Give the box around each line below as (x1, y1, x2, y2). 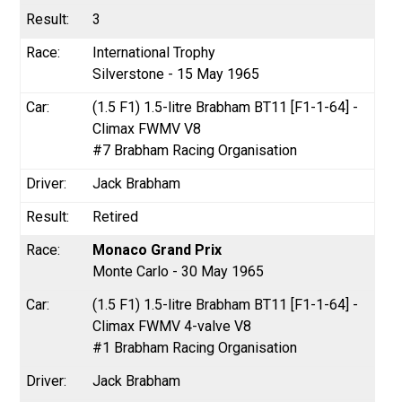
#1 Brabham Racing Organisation (92, 338, 298, 356)
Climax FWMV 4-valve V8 (92, 317, 252, 335)
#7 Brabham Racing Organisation (92, 141, 298, 159)
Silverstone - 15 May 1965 (92, 65, 260, 83)
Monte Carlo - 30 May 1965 (92, 262, 265, 280)
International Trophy (92, 43, 216, 61)
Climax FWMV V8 (92, 119, 202, 137)
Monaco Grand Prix (92, 240, 223, 258)
